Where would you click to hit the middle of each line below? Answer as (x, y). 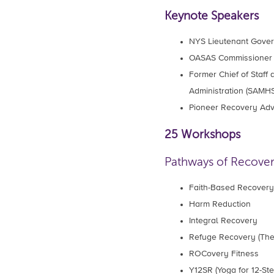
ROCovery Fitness (224, 254)
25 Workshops (202, 135)
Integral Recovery (223, 221)
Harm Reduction (220, 205)
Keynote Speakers (211, 16)
